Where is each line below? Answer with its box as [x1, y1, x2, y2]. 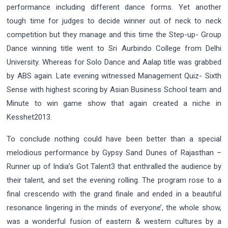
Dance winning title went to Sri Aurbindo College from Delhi [7, 44, 221, 53]
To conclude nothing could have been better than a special [7, 134, 221, 144]
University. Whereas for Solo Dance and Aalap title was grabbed [7, 58, 221, 67]
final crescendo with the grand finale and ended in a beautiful [7, 189, 221, 199]
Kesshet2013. [7, 112, 52, 122]
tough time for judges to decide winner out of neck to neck [7, 16, 221, 26]
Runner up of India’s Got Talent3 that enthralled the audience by [7, 162, 221, 172]
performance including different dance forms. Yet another [7, 3, 221, 12]
